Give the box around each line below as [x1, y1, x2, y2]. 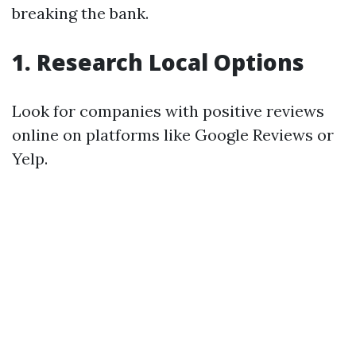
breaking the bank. [12, 2, 149, 23]
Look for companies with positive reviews [12, 100, 324, 121]
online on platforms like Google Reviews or [12, 124, 334, 145]
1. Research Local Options [12, 46, 304, 77]
